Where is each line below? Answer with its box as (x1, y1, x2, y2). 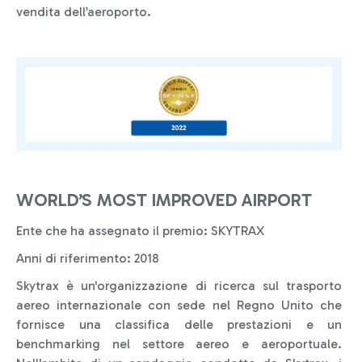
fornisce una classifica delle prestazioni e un (16, 316, 342, 332)
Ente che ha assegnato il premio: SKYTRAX (16, 222, 264, 238)
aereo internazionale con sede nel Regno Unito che (16, 297, 342, 313)
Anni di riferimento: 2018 (16, 250, 159, 266)
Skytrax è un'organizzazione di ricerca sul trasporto (16, 277, 342, 293)
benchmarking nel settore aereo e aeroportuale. (16, 335, 342, 351)
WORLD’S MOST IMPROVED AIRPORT (16, 188, 312, 211)
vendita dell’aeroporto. (16, 4, 151, 20)
